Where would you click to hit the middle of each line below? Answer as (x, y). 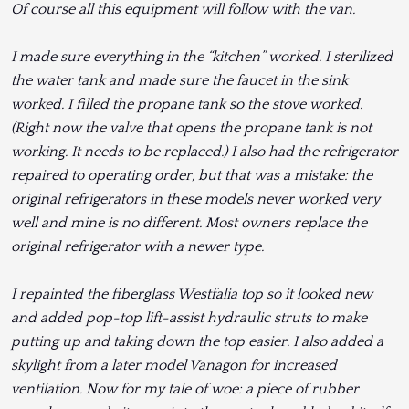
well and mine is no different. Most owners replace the (189, 223)
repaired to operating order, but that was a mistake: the (192, 176)
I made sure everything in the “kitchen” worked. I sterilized (202, 57)
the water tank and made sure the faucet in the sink (179, 81)
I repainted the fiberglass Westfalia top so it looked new (192, 294)
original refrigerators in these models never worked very (195, 199)
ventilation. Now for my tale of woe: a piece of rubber (185, 389)
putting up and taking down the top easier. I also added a (197, 342)
